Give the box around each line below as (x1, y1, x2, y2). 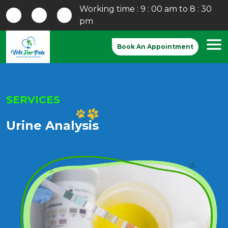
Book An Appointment (117, 43, 193, 51)
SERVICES (6, 94, 60, 106)
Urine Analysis (6, 118, 99, 133)
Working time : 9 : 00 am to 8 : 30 (79, 4, 212, 14)
